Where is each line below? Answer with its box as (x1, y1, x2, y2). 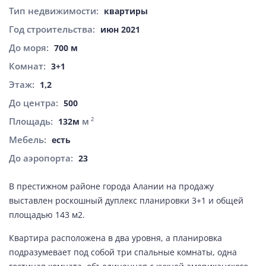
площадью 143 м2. (9, 209, 85, 220)
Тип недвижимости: (9, 5, 101, 17)
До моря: (9, 42, 51, 53)
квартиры (104, 5, 148, 17)
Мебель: (9, 134, 49, 145)
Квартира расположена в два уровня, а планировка (9, 232, 222, 243)
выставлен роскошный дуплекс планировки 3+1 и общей (9, 195, 243, 206)
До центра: (9, 97, 61, 109)
